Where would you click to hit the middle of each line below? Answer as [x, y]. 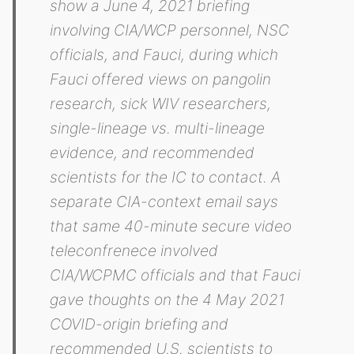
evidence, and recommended [153, 153]
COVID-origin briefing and [139, 324]
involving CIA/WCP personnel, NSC [170, 30]
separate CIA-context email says [164, 202]
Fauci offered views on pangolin [161, 79]
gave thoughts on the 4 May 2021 [168, 300]
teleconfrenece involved [134, 251]
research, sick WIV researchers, [161, 104]
